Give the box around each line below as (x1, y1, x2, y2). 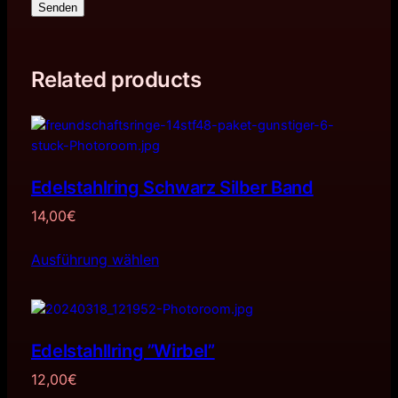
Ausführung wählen (30, 250, 159, 268)
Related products (30, 66, 202, 92)
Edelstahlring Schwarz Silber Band (30, 176, 314, 198)
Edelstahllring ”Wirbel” (30, 340, 215, 362)
